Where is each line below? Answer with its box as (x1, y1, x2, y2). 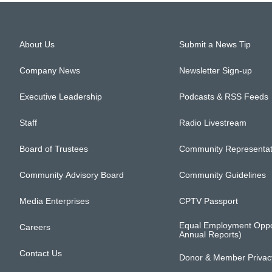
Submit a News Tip (178, 39, 251, 49)
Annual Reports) (178, 229, 242, 239)
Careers (19, 222, 50, 232)
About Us (19, 39, 55, 49)
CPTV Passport (178, 196, 238, 206)
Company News (19, 66, 80, 75)
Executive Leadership (19, 92, 102, 101)
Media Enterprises (19, 196, 89, 206)
